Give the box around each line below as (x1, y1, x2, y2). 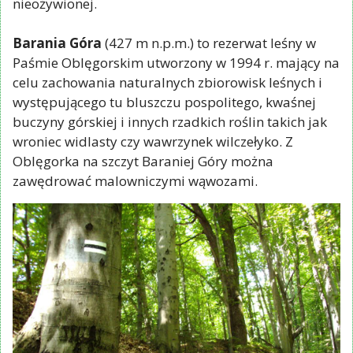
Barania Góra (13, 34, 102, 53)
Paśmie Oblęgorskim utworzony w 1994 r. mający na (13, 54, 340, 72)
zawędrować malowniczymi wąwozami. (13, 172, 258, 191)
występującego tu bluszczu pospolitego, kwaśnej (13, 93, 316, 112)
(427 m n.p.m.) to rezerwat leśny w (102, 34, 316, 53)
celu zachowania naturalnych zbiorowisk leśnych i (13, 73, 322, 92)
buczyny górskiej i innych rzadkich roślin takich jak (13, 113, 327, 132)
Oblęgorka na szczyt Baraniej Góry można (13, 152, 273, 171)
